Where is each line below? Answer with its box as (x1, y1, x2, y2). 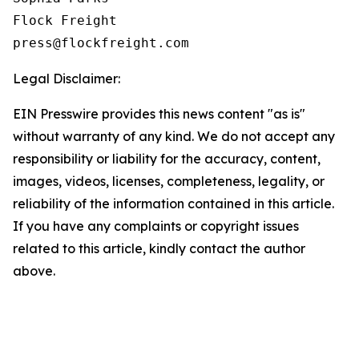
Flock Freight (13, 13, 117, 28)
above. (13, 263, 55, 279)
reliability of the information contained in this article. (13, 196, 334, 212)
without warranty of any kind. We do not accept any (13, 128, 335, 144)
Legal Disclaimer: (13, 71, 120, 87)
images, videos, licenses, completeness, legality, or (13, 173, 325, 189)
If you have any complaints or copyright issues (13, 218, 299, 234)
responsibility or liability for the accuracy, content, (13, 151, 321, 167)
